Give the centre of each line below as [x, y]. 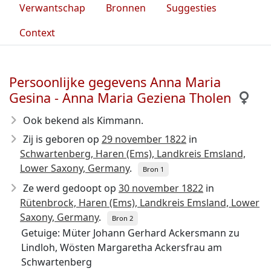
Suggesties [191, 8]
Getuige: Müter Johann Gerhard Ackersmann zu [130, 233]
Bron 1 [153, 169]
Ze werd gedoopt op [71, 188]
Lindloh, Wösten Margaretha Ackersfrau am [122, 247]
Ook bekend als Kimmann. [83, 120]
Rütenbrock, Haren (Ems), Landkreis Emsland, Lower [140, 203]
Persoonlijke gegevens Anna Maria [115, 82]
